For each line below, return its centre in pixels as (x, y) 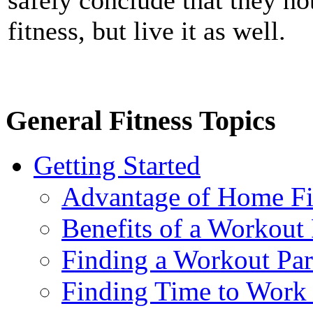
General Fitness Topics (141, 120)
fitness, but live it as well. (147, 30)
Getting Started (117, 166)
